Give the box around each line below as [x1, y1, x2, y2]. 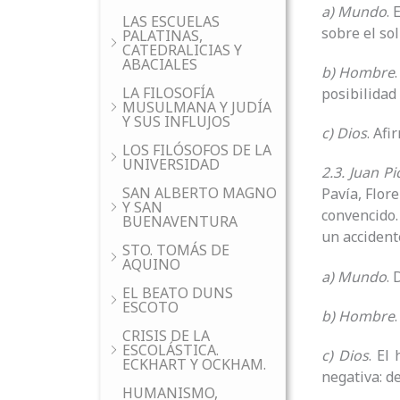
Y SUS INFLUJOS [122, 112, 230, 131]
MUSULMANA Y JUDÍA [122, 97, 271, 117]
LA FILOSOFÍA [122, 83, 214, 103]
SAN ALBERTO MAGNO [122, 183, 277, 203]
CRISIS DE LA [122, 326, 210, 346]
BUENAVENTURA [122, 212, 237, 231]
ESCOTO [122, 297, 179, 317]
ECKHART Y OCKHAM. [122, 354, 266, 374]
